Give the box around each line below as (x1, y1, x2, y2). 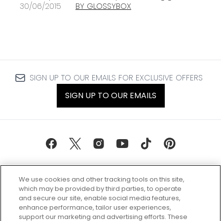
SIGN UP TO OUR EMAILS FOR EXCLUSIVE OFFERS (29, 72, 203, 83)
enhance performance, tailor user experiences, (19, 203, 172, 212)
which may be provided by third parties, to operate (19, 184, 182, 193)
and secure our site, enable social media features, (19, 193, 181, 203)
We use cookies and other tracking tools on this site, (19, 175, 185, 184)
